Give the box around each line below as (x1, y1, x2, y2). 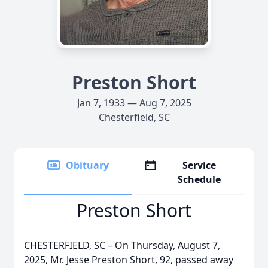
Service (182, 159, 217, 172)
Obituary (66, 159, 109, 172)
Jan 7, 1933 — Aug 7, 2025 (77, 96, 191, 109)
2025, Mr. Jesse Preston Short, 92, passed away (24, 253, 233, 266)
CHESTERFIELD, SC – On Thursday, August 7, (24, 239, 220, 252)
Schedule (178, 173, 221, 186)
